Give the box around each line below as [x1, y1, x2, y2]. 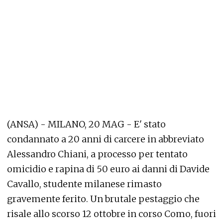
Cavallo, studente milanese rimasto [7, 178, 162, 190]
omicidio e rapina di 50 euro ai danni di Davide [7, 163, 210, 175]
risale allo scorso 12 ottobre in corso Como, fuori [7, 208, 216, 220]
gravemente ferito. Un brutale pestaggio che [7, 193, 200, 205]
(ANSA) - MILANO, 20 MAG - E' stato [7, 118, 166, 130]
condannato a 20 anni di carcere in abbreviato [7, 133, 204, 145]
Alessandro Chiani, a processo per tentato [7, 148, 188, 160]
